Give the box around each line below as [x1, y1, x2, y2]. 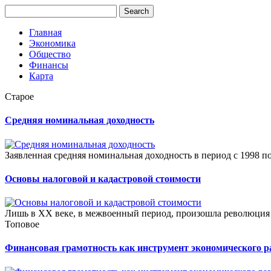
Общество [29, 49, 71, 59]
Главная [29, 27, 62, 38]
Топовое [5, 219, 39, 230]
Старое [5, 91, 34, 102]
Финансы [29, 60, 68, 70]
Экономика [29, 38, 76, 48]
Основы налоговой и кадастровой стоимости [5, 173, 201, 184]
